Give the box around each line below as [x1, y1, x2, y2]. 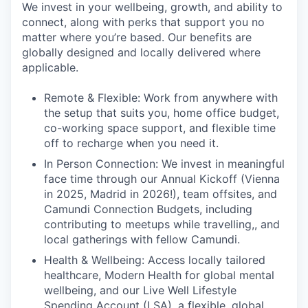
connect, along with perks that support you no [22, 15, 265, 29]
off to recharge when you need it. [44, 136, 219, 150]
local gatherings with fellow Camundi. [44, 232, 240, 246]
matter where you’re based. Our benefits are [22, 30, 252, 44]
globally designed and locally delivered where [22, 45, 261, 59]
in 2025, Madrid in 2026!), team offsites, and [44, 187, 277, 201]
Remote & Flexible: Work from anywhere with [44, 91, 278, 104]
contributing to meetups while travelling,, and [44, 217, 280, 231]
